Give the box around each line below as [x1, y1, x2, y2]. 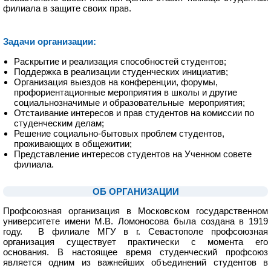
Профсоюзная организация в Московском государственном [3, 206, 268, 217]
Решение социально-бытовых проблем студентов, [14, 128, 224, 139]
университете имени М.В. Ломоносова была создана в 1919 [3, 216, 268, 227]
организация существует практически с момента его [3, 237, 268, 247]
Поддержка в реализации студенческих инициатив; [14, 66, 228, 77]
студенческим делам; [14, 117, 104, 128]
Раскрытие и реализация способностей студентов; [14, 56, 226, 67]
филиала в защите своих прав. [3, 3, 131, 14]
